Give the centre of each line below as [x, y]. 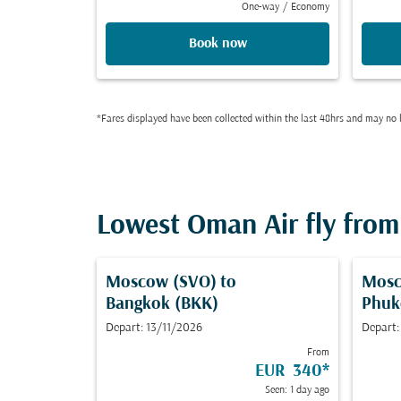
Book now [218, 43]
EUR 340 [289, 371]
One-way [260, 7]
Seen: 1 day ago [297, 390]
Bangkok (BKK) [162, 304]
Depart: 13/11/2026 [154, 328]
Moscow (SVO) [161, 283]
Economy [310, 7]
